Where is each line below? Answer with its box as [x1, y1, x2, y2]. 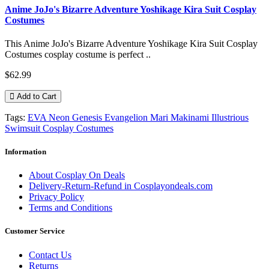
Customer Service [5, 226, 65, 236]
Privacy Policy [29, 192, 84, 202]
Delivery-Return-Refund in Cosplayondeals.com [29, 181, 213, 192]
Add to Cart [17, 91, 56, 101]
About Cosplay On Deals [29, 170, 125, 181]
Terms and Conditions [29, 202, 112, 213]
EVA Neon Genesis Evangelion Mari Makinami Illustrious [28, 112, 249, 122]
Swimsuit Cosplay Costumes [5, 122, 113, 133]
